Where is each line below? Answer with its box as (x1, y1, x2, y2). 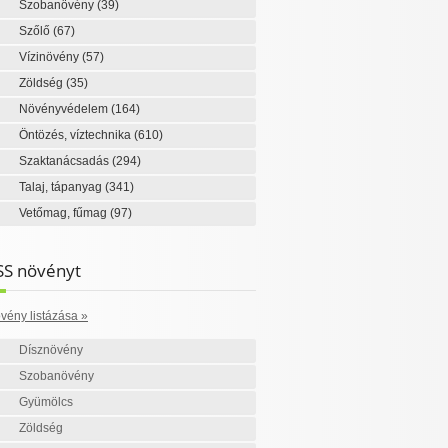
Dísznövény (19, 343, 83, 357)
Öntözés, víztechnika (18, 128, 134, 142)
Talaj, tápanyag (18, 180, 105, 194)
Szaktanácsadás (18, 154, 112, 168)
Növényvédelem (18, 102, 111, 116)
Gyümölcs (19, 395, 73, 409)
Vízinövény (18, 50, 82, 64)
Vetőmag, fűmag (18, 206, 110, 220)
